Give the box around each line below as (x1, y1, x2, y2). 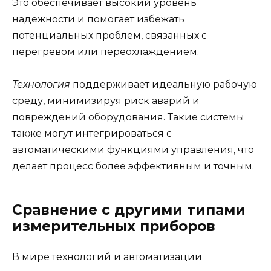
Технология (12, 79, 70, 91)
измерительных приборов (12, 218, 215, 235)
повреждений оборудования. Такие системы (12, 111, 244, 123)
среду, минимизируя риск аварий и (12, 95, 200, 107)
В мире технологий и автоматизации (12, 251, 202, 263)
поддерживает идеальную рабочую (70, 79, 257, 91)
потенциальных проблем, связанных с (12, 29, 207, 41)
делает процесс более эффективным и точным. (12, 160, 254, 172)
